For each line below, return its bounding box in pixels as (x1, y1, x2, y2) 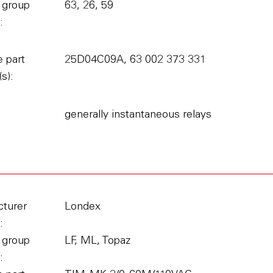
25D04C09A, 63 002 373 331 (64, 55, 206, 66)
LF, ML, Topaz (64, 236, 130, 247)
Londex (64, 202, 101, 213)
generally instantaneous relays (64, 110, 211, 121)
